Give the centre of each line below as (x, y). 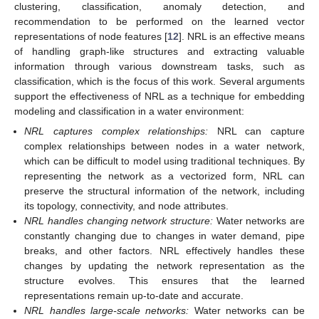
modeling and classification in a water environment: (129, 111)
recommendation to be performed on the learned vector (159, 21)
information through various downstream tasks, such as (159, 66)
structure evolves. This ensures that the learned (164, 280)
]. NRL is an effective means (242, 36)
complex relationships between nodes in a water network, (164, 146)
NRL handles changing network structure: (119, 220)
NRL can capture (257, 131)
